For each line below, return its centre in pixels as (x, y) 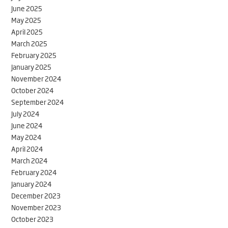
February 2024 (34, 172)
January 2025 (32, 66)
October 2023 (33, 219)
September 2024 (38, 102)
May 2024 (26, 137)
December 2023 (36, 195)
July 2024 (25, 113)
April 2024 (27, 148)
